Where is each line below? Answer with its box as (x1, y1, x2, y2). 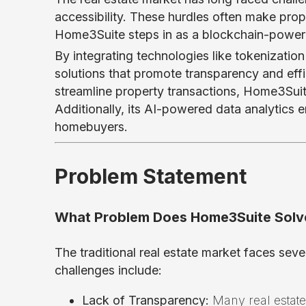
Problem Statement (55, 164, 247, 189)
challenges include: (55, 262, 162, 277)
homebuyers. (55, 120, 128, 135)
